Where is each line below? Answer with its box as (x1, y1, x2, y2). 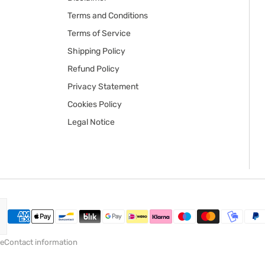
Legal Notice (67, 117, 115, 127)
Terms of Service (67, 28, 131, 38)
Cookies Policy (67, 99, 122, 109)
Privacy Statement (67, 82, 138, 92)
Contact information (4, 238, 77, 247)
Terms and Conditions (67, 11, 148, 21)
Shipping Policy (67, 46, 125, 56)
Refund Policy (67, 64, 119, 74)
